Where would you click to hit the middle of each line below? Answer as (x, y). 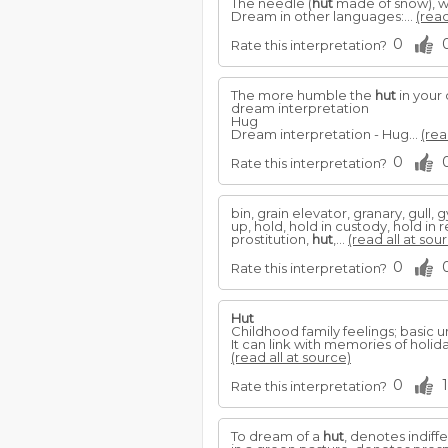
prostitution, (271, 239)
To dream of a (277, 436)
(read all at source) (291, 357)
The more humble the (303, 95)
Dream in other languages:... (323, 16)
